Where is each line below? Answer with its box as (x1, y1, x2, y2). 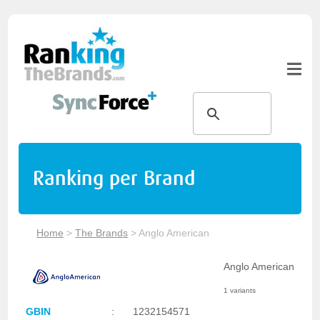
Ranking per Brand (33, 166, 196, 190)
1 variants (223, 286, 256, 294)
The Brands (75, 227, 129, 239)
